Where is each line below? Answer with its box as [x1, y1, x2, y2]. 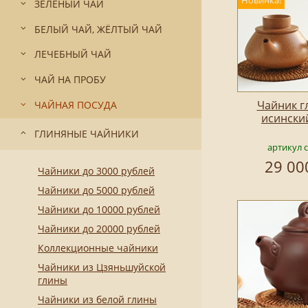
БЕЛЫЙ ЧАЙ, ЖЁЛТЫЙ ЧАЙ [34, 22, 162, 36]
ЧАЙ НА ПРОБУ [34, 73, 106, 86]
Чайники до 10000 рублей [38, 203, 160, 217]
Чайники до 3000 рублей [38, 164, 155, 178]
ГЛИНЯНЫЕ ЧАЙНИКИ [34, 126, 139, 140]
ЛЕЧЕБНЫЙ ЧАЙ [34, 47, 111, 61]
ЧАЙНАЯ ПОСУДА [34, 98, 117, 111]
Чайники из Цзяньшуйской [38, 261, 166, 274]
